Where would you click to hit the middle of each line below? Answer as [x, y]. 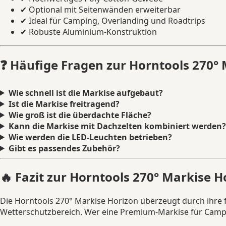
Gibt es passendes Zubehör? [64, 148]
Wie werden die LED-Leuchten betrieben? [90, 137]
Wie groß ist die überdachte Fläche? [80, 115]
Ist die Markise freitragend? [64, 104]
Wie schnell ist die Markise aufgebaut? [86, 93]
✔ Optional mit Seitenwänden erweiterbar [100, 9]
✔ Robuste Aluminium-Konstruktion [89, 32]
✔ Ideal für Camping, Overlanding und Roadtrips [113, 20]
